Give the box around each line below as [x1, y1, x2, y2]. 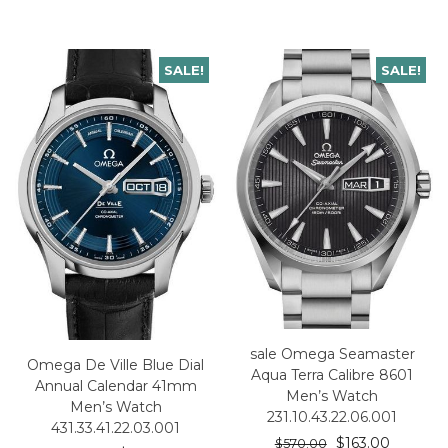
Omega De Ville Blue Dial [27, 355, 205, 374]
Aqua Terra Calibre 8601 [251, 366, 414, 385]
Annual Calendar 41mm [34, 376, 197, 395]
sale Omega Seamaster [249, 345, 415, 364]
